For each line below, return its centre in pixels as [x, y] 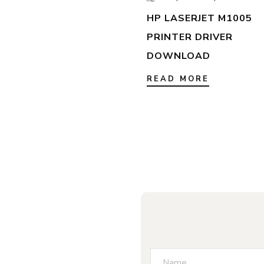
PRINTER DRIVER [190, 37]
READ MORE [178, 79]
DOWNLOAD [179, 56]
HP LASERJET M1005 [199, 19]
